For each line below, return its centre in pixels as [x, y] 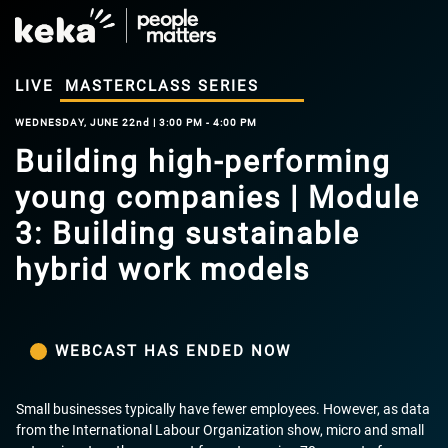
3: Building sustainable [187, 233]
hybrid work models [162, 269]
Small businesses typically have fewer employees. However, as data [223, 408]
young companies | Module [217, 197]
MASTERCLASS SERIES [162, 86]
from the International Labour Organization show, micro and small [220, 429]
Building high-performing [203, 161]
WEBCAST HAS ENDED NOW [173, 351]
